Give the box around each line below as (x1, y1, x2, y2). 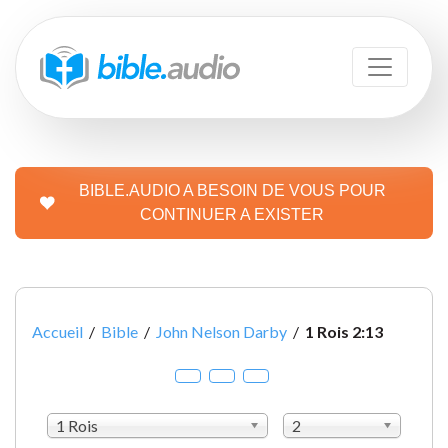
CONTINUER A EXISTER (140, 205, 324, 223)
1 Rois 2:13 (305, 321, 383, 341)
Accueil (32, 321, 83, 341)
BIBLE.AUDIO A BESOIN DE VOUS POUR (78, 181, 386, 199)
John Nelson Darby (156, 321, 287, 341)
